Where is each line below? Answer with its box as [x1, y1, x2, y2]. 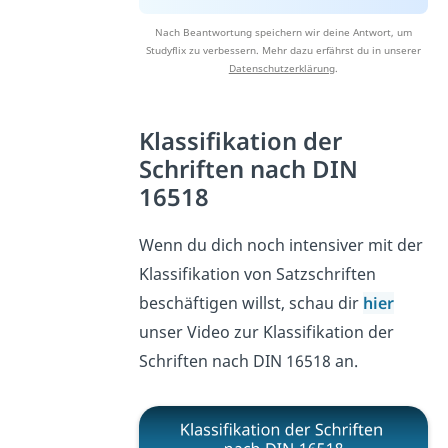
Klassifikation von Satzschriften [138, 262, 376, 285]
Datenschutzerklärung [228, 60, 335, 75]
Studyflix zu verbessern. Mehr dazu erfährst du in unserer [145, 42, 421, 57]
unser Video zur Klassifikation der [138, 320, 394, 343]
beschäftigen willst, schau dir [138, 291, 363, 314]
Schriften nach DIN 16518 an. [138, 349, 358, 372]
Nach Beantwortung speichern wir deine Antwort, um [154, 24, 412, 39]
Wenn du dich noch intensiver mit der [138, 233, 423, 256]
